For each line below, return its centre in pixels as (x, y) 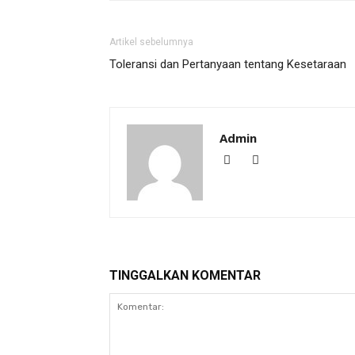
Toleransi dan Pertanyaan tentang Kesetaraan (228, 64)
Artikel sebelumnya (151, 42)
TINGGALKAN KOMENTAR (185, 275)
